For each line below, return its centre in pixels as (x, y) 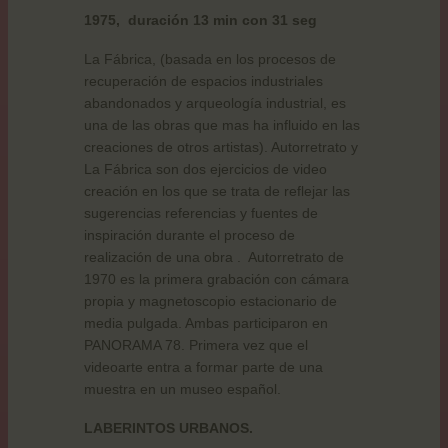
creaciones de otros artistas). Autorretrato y (221, 146)
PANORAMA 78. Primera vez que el (196, 344)
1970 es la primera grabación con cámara (216, 278)
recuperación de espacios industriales (203, 80)
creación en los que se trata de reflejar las (217, 190)
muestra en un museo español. (182, 388)
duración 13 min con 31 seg (222, 20)
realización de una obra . (162, 256)
